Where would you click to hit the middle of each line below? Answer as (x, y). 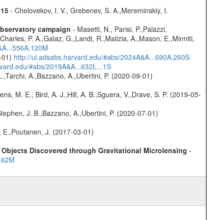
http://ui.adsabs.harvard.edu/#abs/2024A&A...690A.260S (101, 57)
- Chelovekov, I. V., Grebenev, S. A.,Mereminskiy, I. (88, 11)
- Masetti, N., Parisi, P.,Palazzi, (119, 29)
